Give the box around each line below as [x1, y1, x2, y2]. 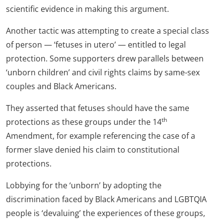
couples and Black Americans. [6, 81, 116, 92]
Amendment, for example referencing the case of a [6, 130, 195, 141]
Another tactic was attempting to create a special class [6, 25, 209, 36]
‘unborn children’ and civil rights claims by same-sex [6, 67, 200, 78]
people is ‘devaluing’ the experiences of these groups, [6, 208, 205, 219]
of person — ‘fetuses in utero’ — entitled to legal [6, 39, 186, 50]
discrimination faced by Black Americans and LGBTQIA [6, 194, 207, 205]
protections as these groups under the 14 [6, 116, 162, 127]
